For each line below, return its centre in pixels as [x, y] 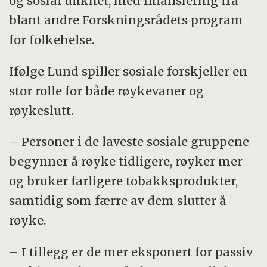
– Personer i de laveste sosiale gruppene [129, 142]
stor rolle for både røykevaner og [107, 91]
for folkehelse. [52, 39]
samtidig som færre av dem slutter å [118, 201]
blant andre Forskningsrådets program [126, 20]
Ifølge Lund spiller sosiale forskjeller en [128, 71]
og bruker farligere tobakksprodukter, [124, 181]
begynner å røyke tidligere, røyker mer [126, 162]
